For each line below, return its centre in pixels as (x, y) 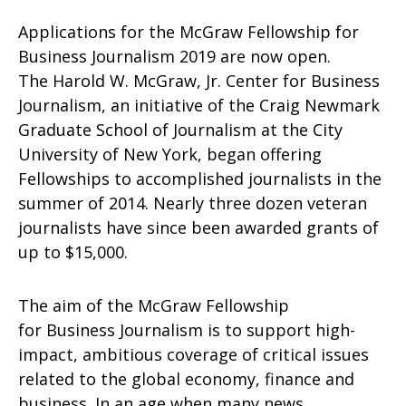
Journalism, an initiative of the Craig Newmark (199, 105)
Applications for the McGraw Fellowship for (188, 32)
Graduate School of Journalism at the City (180, 130)
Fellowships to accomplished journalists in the (200, 179)
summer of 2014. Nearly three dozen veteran (193, 203)
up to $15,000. (73, 252)
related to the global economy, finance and (186, 379)
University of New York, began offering (170, 154)
